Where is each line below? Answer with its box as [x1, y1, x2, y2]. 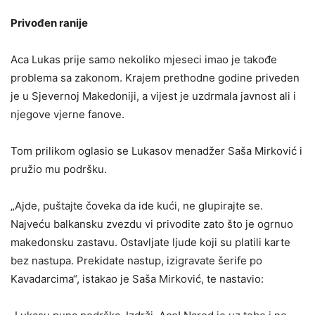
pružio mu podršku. [11, 162, 107, 176]
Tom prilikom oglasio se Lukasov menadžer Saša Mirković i [11, 143, 302, 157]
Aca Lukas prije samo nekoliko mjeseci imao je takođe [11, 52, 277, 66]
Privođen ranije [11, 15, 88, 30]
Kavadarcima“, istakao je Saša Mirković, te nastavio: [11, 271, 264, 285]
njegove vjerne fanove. [11, 107, 124, 121]
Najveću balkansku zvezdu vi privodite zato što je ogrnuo [11, 217, 293, 231]
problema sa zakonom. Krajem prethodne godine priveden [11, 70, 300, 84]
